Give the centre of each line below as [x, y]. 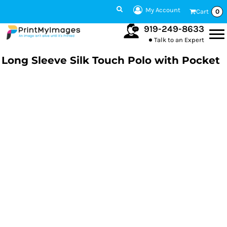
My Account [163, 10]
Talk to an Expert [179, 40]
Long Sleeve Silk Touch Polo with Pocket [111, 60]
